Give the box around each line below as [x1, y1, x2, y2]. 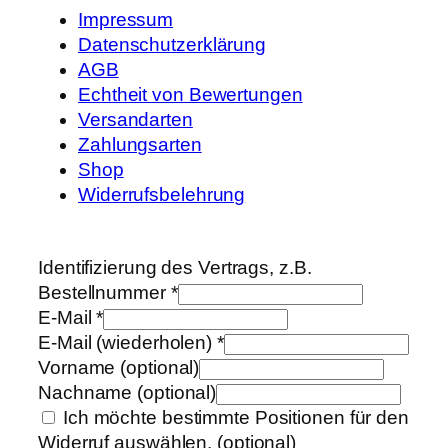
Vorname [38, 357, 121, 379]
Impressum [78, 8, 174, 30]
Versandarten [78, 108, 193, 130]
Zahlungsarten [78, 133, 202, 155]
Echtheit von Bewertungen [78, 83, 303, 105]
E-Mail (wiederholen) [38, 332, 217, 354]
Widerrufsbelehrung [78, 183, 246, 205]
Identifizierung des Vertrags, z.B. [38, 257, 312, 279]
